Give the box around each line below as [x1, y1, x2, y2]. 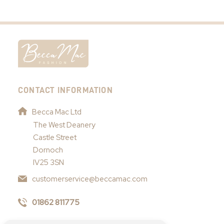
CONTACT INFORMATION [18, 85, 113, 94]
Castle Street [33, 132, 76, 142]
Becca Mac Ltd [32, 106, 81, 117]
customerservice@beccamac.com [32, 173, 147, 184]
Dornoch [33, 144, 63, 155]
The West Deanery [33, 119, 95, 130]
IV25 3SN [33, 157, 64, 167]
